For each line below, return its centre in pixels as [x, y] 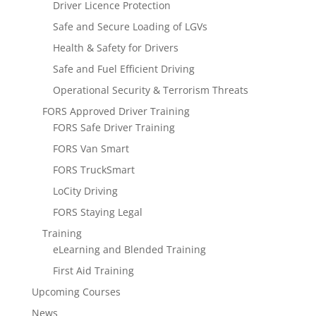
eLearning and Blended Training [129, 249]
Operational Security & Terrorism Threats [150, 90]
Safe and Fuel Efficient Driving [123, 68]
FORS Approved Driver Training [116, 111]
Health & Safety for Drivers [115, 47]
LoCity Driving [85, 190]
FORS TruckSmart [93, 169]
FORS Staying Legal [97, 212]
